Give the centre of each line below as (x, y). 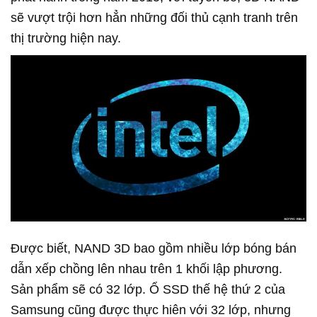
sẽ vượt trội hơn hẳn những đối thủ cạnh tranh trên (154, 18)
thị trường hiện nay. (66, 39)
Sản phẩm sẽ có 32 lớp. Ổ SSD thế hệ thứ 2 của (148, 290)
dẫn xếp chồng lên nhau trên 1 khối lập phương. (146, 269)
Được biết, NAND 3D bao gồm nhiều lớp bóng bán (154, 249)
